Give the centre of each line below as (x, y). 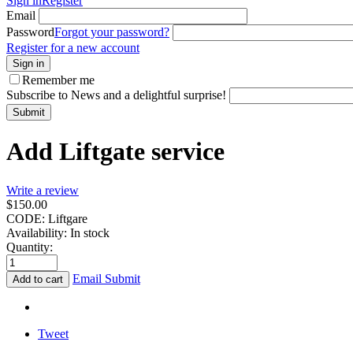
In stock (90, 232)
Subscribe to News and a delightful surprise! (116, 95)
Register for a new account (73, 47)
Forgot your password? (112, 32)
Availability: (37, 232)
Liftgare (68, 218)
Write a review (43, 190)
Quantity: (30, 247)
